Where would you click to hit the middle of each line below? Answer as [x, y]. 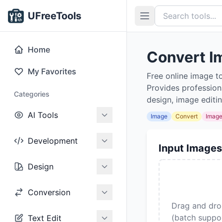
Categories [32, 94]
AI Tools [43, 115]
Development [53, 141]
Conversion [49, 192]
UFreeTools [55, 16]
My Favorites [52, 71]
